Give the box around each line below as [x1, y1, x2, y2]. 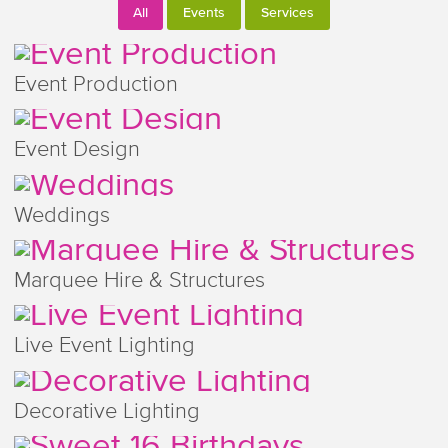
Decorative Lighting [13, 400, 200, 423]
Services [261, 6, 314, 21]
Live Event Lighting [13, 335, 195, 358]
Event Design [13, 139, 140, 162]
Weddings [13, 204, 110, 227]
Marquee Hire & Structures [13, 270, 265, 293]
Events [183, 6, 225, 21]
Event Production [13, 73, 178, 96]
